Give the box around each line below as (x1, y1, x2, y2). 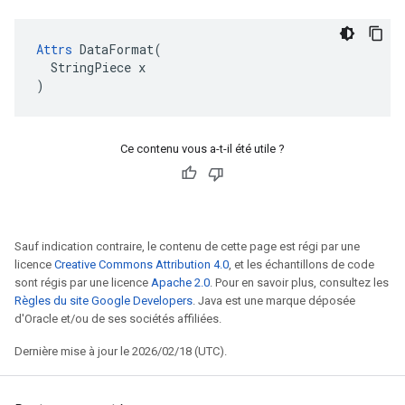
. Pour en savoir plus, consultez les (210, 276, 389, 289)
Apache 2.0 (151, 276, 210, 289)
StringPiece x (36, 59, 146, 76)
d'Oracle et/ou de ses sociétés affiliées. (14, 312, 221, 325)
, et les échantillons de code (229, 258, 374, 271)
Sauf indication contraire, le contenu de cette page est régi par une (14, 240, 360, 253)
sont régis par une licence (14, 276, 151, 289)
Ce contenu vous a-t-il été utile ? (120, 142, 285, 155)
